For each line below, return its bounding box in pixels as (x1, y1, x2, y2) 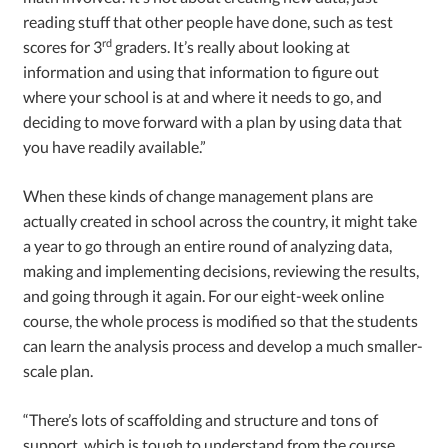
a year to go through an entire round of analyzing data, (23, 235, 393, 255)
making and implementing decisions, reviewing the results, (23, 260, 420, 280)
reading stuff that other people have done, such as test (23, 11, 394, 31)
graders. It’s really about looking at (112, 36, 351, 56)
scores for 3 (23, 36, 103, 56)
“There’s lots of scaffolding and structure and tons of (23, 409, 379, 429)
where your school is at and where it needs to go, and (23, 86, 383, 106)
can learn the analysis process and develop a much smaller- (23, 335, 424, 355)
